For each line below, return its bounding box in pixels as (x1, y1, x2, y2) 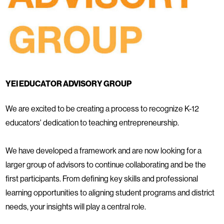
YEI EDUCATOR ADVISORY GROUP (5, 78, 131, 88)
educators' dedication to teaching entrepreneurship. (5, 117, 179, 127)
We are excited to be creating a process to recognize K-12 (5, 103, 199, 113)
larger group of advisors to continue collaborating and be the (5, 159, 206, 169)
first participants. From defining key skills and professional (5, 173, 198, 183)
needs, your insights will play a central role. (5, 201, 146, 211)
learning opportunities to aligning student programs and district (5, 187, 214, 197)
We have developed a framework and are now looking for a (5, 145, 201, 155)
